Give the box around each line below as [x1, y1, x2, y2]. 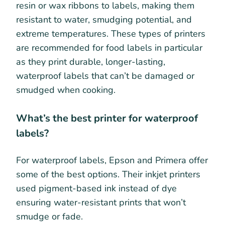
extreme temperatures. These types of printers [16, 27, 205, 40]
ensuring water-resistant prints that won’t [16, 196, 186, 208]
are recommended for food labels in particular [16, 41, 202, 54]
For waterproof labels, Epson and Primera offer [16, 154, 208, 166]
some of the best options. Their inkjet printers [16, 168, 200, 180]
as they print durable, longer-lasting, [16, 55, 165, 68]
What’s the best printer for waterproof [16, 111, 198, 125]
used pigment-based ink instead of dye [16, 182, 177, 194]
